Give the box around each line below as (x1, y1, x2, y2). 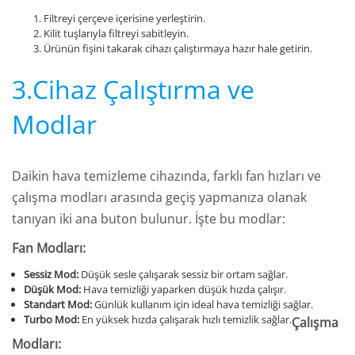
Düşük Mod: (24, 282, 81, 297)
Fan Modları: (12, 239, 86, 258)
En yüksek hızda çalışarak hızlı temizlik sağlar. (79, 312, 292, 327)
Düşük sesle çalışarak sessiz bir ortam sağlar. (78, 267, 288, 282)
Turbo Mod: (24, 312, 79, 327)
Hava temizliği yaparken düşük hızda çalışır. (81, 282, 286, 297)
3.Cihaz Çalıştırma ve (12, 72, 254, 107)
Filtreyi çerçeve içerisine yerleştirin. (44, 11, 205, 26)
